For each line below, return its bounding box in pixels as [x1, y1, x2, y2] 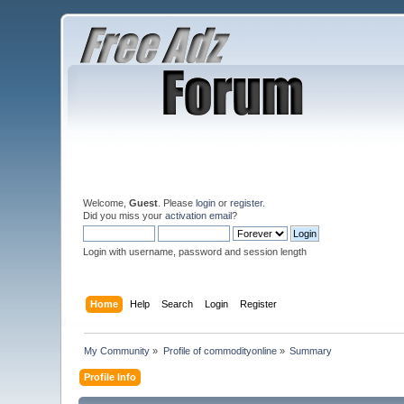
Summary [289, 344, 333, 356]
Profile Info [84, 371, 137, 382]
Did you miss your [83, 210, 166, 221]
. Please [158, 197, 197, 208]
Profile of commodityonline [162, 344, 277, 356]
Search [161, 298, 193, 309]
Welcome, [83, 197, 130, 208]
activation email [165, 210, 233, 221]
